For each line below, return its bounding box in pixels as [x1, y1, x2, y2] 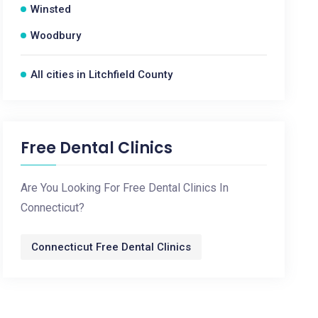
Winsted [31, 3, 72, 16]
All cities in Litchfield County [31, 68, 173, 81]
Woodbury [31, 29, 82, 42]
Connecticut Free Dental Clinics [31, 241, 192, 253]
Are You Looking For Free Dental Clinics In [21, 181, 229, 194]
